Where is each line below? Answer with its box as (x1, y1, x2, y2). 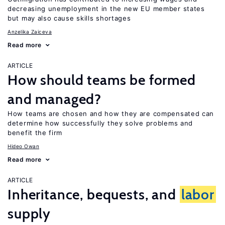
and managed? (8, 90, 102, 107)
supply (8, 205, 51, 222)
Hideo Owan (8, 143, 39, 149)
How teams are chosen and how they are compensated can (8, 109, 214, 118)
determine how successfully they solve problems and (8, 119, 193, 127)
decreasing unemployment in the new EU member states (8, 5, 205, 13)
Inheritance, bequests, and (8, 186, 180, 203)
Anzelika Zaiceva (8, 29, 52, 35)
